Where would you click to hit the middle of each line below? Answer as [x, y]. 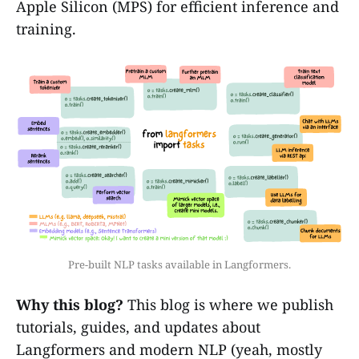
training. [46, 28]
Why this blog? [70, 305]
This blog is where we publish [228, 305]
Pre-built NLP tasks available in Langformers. [179, 265]
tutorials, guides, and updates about [138, 327]
